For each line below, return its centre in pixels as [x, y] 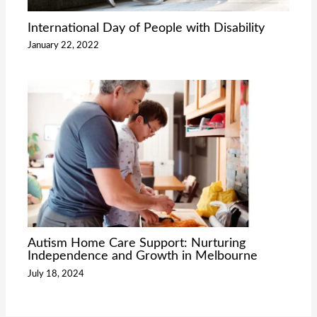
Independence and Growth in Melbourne [143, 256]
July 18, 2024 [56, 273]
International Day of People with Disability [146, 28]
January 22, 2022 [64, 46]
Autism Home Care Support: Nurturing [137, 243]
